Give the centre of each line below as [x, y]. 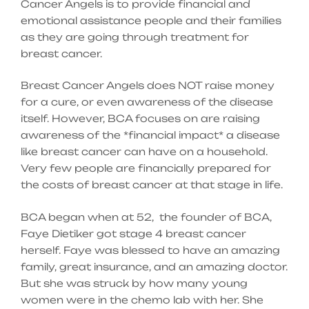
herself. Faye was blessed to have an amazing [150, 250]
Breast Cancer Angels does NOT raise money [148, 86]
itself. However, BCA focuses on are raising [140, 119]
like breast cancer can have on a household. [144, 152]
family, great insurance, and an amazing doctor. [154, 266]
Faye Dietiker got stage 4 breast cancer [133, 233]
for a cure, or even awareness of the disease [147, 102]
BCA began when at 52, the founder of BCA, [146, 217]
